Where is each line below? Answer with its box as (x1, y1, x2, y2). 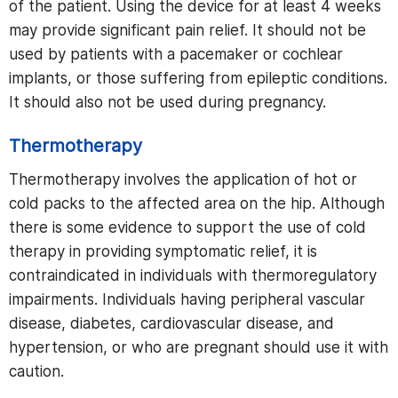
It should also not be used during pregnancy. (9, 93, 326, 111)
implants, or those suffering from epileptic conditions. (9, 69, 387, 87)
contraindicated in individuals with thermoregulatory (9, 267, 377, 284)
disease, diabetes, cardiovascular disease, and (9, 314, 334, 332)
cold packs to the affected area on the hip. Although (9, 195, 385, 212)
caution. (9, 362, 64, 380)
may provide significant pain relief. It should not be (9, 21, 366, 39)
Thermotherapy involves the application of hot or (9, 171, 357, 188)
